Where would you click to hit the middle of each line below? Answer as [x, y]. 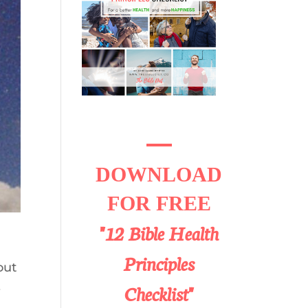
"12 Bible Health [159, 232]
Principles [159, 263]
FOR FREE [159, 203]
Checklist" [159, 293]
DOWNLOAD [159, 174]
